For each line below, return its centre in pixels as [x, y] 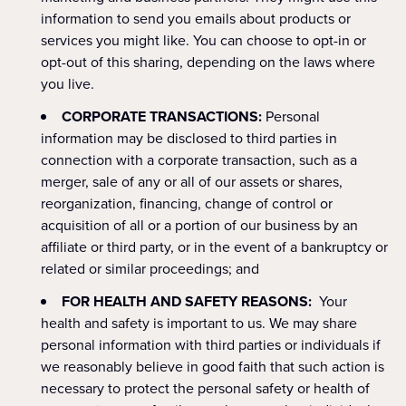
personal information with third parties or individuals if [211, 345]
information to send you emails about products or [196, 19]
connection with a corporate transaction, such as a [199, 160]
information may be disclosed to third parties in [189, 138]
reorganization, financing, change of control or [187, 203]
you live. [68, 84]
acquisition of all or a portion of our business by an [199, 225]
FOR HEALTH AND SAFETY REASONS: [190, 301]
